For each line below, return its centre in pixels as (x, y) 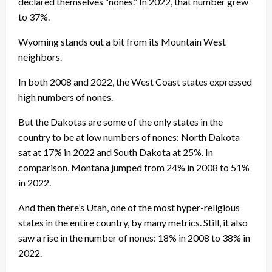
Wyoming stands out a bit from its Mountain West (122, 42)
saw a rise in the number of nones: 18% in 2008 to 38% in (134, 238)
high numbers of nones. (66, 97)
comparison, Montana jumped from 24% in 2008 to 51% (134, 168)
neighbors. (41, 57)
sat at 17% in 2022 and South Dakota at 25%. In (116, 152)
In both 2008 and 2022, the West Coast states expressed (135, 82)
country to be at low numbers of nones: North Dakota (129, 137)
